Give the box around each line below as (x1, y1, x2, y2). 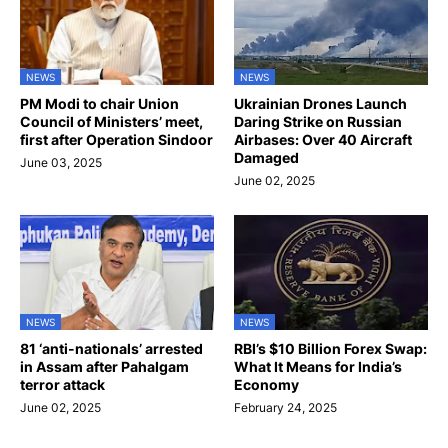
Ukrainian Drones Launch (234, 95, 407, 113)
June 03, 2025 (20, 155, 102, 171)
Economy (234, 376, 299, 394)
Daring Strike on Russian (234, 113, 402, 131)
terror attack (20, 376, 105, 394)
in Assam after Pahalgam (20, 358, 189, 376)
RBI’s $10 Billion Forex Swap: (234, 340, 427, 358)
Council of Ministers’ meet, (20, 113, 203, 131)
